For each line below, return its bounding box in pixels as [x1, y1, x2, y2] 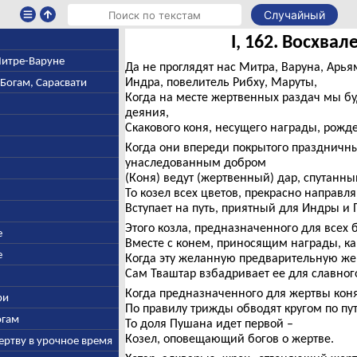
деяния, [124, 104, 169, 120]
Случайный [263, 8, 325, 22]
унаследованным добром [124, 155, 266, 170]
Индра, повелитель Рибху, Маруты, [124, 74, 317, 89]
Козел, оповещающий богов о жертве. [124, 331, 334, 346]
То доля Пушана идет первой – [124, 316, 293, 331]
